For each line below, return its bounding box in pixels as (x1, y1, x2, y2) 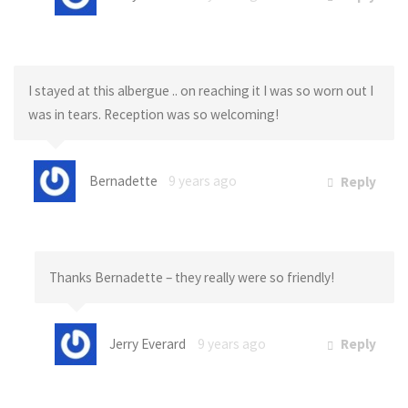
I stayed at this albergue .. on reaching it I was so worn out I (27, 81, 373, 99)
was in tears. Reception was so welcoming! (27, 105, 279, 123)
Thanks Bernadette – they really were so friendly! (48, 268, 334, 286)
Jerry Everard (109, 334, 187, 352)
